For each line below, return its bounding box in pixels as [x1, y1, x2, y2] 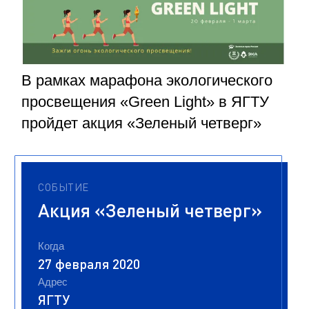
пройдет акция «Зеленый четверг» [21, 114, 261, 132]
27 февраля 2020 [38, 255, 140, 272]
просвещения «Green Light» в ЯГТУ [21, 92, 269, 110]
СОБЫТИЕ [38, 180, 89, 193]
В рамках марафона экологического [21, 71, 272, 89]
